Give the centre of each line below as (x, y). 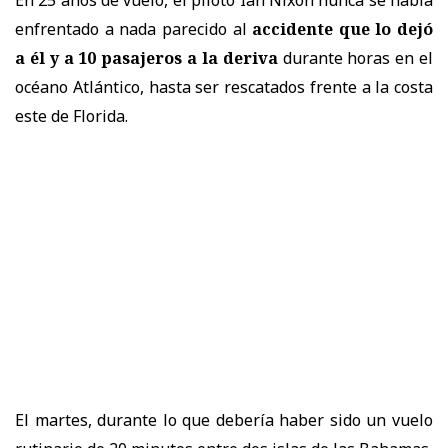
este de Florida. (71, 115)
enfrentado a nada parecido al (134, 28)
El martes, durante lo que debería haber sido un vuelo (224, 419)
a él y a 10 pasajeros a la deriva (146, 57)
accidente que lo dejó (342, 28)
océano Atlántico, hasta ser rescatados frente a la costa (224, 86)
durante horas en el (355, 57)
